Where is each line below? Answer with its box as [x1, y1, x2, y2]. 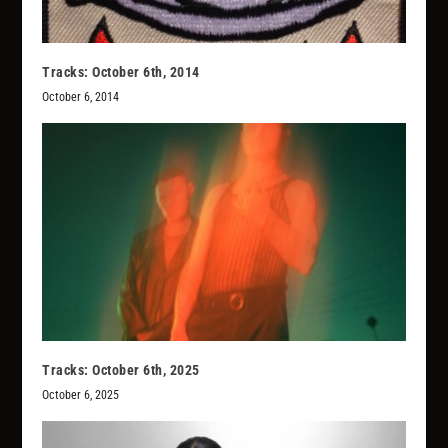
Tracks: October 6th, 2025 [42, 361, 200, 378]
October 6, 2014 [42, 89, 120, 104]
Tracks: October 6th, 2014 [42, 63, 200, 80]
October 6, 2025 [42, 387, 120, 402]
